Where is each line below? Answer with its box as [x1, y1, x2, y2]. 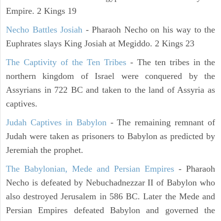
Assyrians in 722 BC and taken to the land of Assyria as [6, 85, 215, 95]
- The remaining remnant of [106, 117, 215, 128]
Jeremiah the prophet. [6, 145, 83, 155]
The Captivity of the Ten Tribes [6, 57, 126, 68]
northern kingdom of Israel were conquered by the [6, 71, 215, 81]
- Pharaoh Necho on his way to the [82, 25, 215, 35]
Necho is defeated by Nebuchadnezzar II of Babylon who [6, 178, 215, 188]
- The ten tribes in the [126, 57, 215, 68]
